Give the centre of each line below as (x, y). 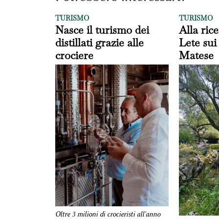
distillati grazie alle (99, 42)
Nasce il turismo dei (102, 30)
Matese (196, 55)
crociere (74, 55)
